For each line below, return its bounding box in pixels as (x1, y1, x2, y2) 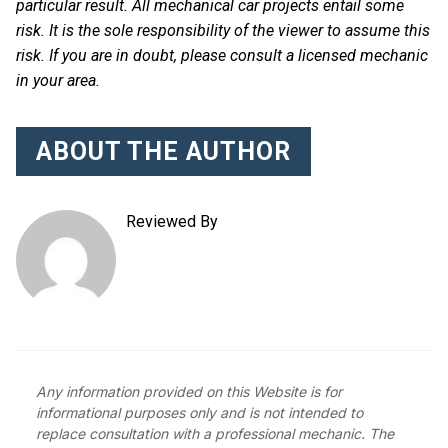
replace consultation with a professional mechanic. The (36, 425, 394, 442)
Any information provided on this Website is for (36, 383, 342, 400)
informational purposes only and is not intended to (36, 404, 363, 421)
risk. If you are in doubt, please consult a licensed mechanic (16, 46, 428, 65)
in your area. (16, 71, 100, 90)
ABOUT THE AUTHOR (36, 137, 291, 166)
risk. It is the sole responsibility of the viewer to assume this (16, 21, 430, 40)
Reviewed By (126, 212, 218, 231)
